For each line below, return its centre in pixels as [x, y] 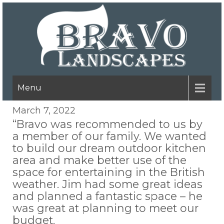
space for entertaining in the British [109, 172]
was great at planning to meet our [105, 208]
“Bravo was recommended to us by [107, 124]
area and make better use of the [99, 160]
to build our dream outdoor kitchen [109, 148]
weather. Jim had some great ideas [107, 184]
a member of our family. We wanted [109, 136]
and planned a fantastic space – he [107, 196]
